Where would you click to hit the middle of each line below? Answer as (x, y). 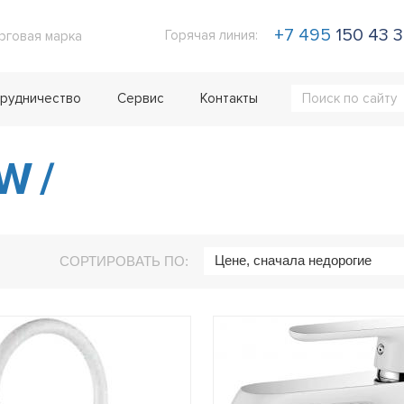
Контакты (229, 98)
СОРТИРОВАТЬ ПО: (124, 261)
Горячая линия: (211, 35)
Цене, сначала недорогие (293, 260)
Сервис (141, 98)
